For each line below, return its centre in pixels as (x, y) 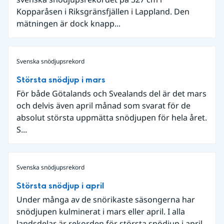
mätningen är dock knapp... (68, 23)
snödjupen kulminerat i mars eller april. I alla (101, 211)
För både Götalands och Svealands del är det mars (111, 93)
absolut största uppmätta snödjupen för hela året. (112, 117)
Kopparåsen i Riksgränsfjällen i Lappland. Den (103, 11)
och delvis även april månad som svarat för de (103, 105)
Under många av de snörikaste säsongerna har (106, 199)
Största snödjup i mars (61, 80)
